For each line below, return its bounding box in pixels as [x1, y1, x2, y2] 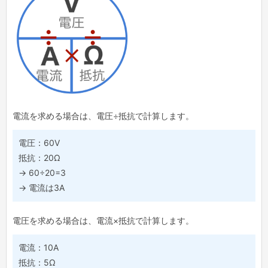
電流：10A [19, 245, 59, 251]
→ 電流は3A [19, 185, 65, 191]
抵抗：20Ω [19, 156, 60, 162]
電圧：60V [19, 141, 60, 147]
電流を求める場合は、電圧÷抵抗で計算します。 [13, 114, 194, 120]
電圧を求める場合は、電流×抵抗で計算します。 [13, 218, 194, 224]
